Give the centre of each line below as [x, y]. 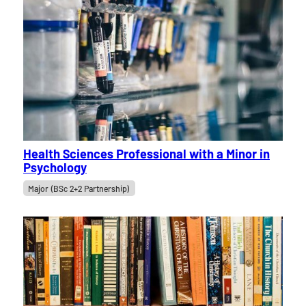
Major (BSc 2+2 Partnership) [79, 188]
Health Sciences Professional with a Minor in [146, 154]
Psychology [55, 168]
